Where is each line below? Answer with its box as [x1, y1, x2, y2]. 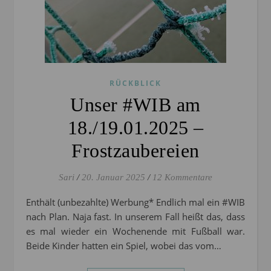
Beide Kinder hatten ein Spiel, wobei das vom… [26, 240, 221, 252]
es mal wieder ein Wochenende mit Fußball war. [26, 225, 245, 238]
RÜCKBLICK [109, 78, 162, 89]
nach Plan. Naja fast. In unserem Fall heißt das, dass [26, 211, 245, 223]
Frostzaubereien [71, 140, 200, 162]
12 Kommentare [152, 172, 212, 183]
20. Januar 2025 [82, 172, 145, 183]
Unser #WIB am [70, 94, 201, 116]
